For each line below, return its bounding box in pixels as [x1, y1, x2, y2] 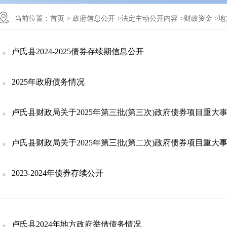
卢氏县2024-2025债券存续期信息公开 [12, 47, 144, 56]
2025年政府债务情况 [12, 78, 85, 87]
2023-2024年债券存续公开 [12, 169, 103, 178]
